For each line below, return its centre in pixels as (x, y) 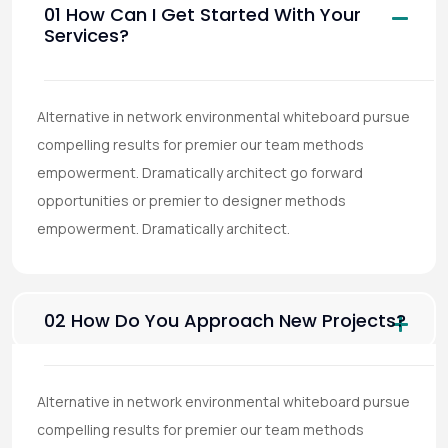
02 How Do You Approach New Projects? (225, 320)
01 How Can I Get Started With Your (202, 14)
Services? (86, 35)
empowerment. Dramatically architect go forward (200, 172)
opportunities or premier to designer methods (191, 200)
